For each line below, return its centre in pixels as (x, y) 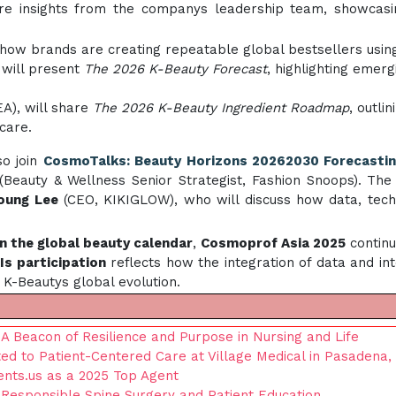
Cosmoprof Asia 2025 (274, 243)
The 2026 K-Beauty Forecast (175, 69)
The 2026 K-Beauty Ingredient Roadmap (221, 108)
